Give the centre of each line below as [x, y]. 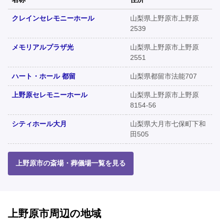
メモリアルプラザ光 [43, 47]
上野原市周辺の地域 [55, 213]
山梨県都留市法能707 [164, 76]
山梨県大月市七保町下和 [168, 124]
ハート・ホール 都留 [44, 76]
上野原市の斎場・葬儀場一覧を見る [71, 163]
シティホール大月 [39, 124]
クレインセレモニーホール [53, 18]
